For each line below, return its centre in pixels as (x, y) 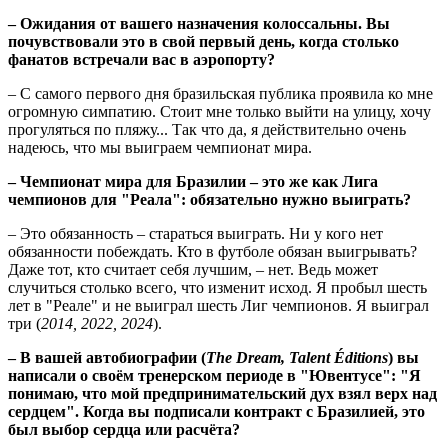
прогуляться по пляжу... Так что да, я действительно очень (207, 130)
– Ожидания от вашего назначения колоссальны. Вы (199, 24)
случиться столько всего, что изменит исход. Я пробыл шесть (217, 288)
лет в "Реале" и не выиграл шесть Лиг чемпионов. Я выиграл (218, 306)
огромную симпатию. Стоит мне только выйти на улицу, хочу (219, 112)
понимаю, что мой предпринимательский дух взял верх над (222, 394)
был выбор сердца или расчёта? (124, 430)
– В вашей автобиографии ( (107, 358)
